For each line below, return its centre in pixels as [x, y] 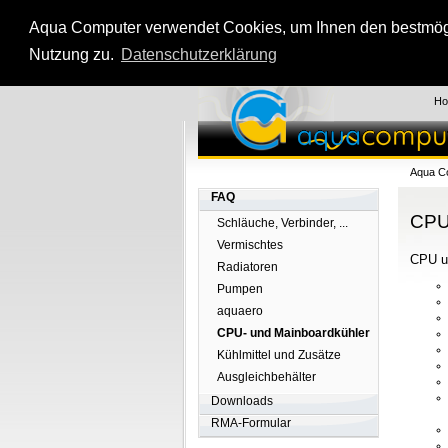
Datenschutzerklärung [198, 55]
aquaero [240, 311]
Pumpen [240, 289]
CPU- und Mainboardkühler [293, 333]
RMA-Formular [251, 423]
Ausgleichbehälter [266, 377]
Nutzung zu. [73, 55]
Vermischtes [250, 245]
